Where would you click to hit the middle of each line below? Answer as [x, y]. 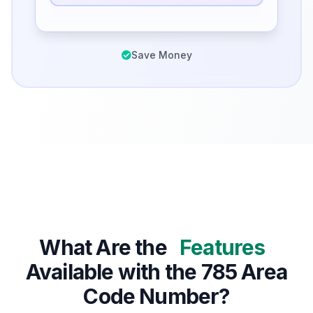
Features [222, 248]
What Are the [105, 248]
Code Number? [156, 297]
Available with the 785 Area [156, 272]
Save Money [161, 55]
